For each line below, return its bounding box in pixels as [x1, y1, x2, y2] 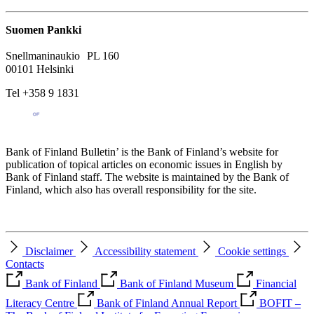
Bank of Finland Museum [120, 278, 233, 290]
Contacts [6, 258, 44, 271]
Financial [256, 278, 296, 290]
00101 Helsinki [6, 63, 76, 76]
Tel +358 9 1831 [6, 87, 79, 100]
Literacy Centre [6, 297, 74, 310]
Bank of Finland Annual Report [97, 297, 237, 310]
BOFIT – [259, 297, 301, 310]
